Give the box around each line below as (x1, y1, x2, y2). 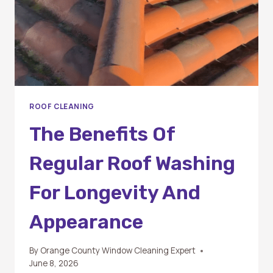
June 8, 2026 (29, 258, 79, 269)
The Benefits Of (29, 122, 175, 146)
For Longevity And (29, 180, 200, 204)
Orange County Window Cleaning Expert (40, 245, 196, 257)
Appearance (29, 210, 143, 233)
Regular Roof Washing (29, 151, 235, 175)
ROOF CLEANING (29, 101, 94, 112)
